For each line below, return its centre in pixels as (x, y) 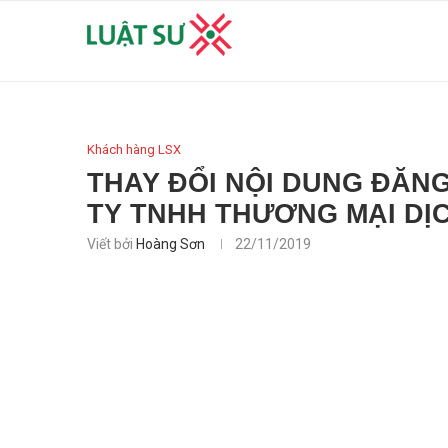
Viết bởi (111, 244)
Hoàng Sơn (170, 244)
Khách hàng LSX (134, 149)
